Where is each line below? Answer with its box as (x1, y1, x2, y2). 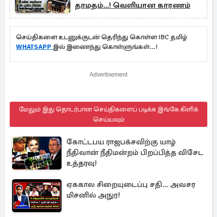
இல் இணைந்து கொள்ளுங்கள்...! (53, 42, 165, 51)
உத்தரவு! (66, 158, 97, 168)
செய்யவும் (93, 115, 124, 124)
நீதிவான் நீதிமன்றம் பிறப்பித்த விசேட (66, 147, 203, 157)
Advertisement (90, 71, 127, 78)
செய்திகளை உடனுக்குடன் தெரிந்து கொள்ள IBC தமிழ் (16, 32, 187, 41)
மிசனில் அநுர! (66, 190, 120, 200)
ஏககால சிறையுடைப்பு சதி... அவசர (66, 179, 195, 189)
